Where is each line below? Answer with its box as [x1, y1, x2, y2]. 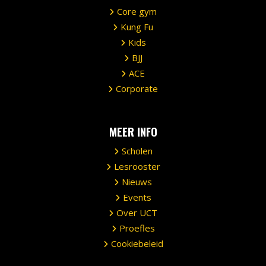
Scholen [121, 144, 153, 157]
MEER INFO [109, 122, 157, 140]
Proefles [119, 221, 155, 234]
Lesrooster [113, 160, 160, 172]
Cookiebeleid [110, 237, 163, 249]
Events [122, 191, 151, 203]
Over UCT [116, 206, 157, 218]
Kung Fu [121, 20, 153, 33]
